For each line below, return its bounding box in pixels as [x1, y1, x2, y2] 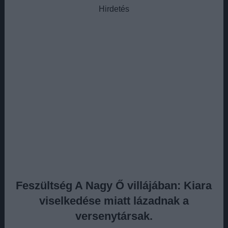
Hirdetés [98, 4, 129, 13]
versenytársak [75, 209, 150, 222]
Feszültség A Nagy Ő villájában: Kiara [16, 179, 212, 192]
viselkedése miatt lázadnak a [39, 194, 189, 207]
